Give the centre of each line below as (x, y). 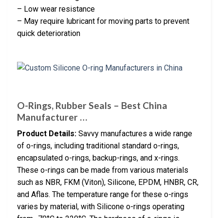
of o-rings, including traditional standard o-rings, (98, 146)
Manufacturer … (52, 117)
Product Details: (47, 134)
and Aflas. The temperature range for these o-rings (103, 195)
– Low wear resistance (56, 9)
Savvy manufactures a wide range (134, 134)
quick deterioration (49, 34)
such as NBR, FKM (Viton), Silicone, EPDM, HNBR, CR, (108, 182)
